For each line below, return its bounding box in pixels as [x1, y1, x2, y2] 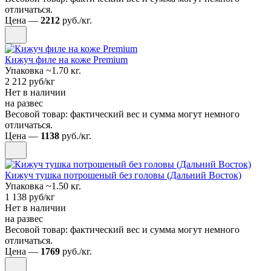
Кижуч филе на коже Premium [5, 54, 128, 65]
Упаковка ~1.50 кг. [5, 180, 81, 191]
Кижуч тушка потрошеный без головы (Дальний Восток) [5, 169, 241, 180]
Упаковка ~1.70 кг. [5, 65, 81, 76]
